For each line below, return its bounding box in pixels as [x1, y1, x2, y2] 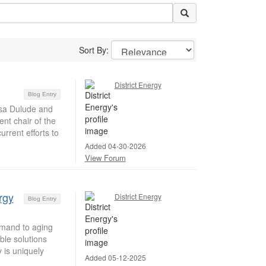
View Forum [84, 152, 126, 163]
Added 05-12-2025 [84, 252, 146, 262]
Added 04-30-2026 [84, 141, 146, 151]
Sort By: [78, 44, 111, 56]
